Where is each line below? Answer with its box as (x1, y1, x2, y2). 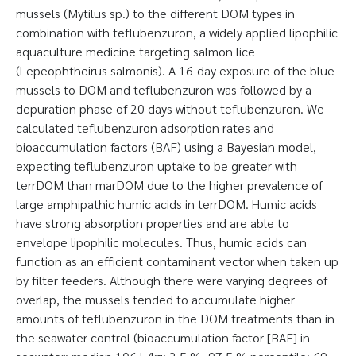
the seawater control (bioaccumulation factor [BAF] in (16, 329, 310, 346)
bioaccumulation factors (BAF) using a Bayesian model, (16, 138, 316, 155)
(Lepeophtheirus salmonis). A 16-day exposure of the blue (16, 62, 335, 79)
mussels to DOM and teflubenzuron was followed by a (16, 81, 311, 98)
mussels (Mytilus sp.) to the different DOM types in (16, 5, 295, 21)
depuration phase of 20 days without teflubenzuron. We (16, 100, 324, 117)
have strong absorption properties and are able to (16, 215, 289, 231)
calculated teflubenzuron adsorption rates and (16, 119, 274, 136)
